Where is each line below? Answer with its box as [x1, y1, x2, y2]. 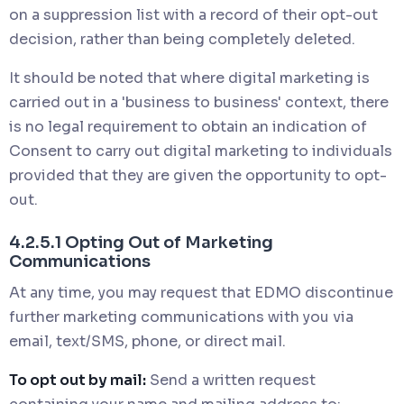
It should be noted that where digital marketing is [9, 68, 370, 87]
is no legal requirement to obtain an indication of [9, 116, 367, 136]
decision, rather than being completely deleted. [9, 29, 355, 49]
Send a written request [146, 370, 316, 390]
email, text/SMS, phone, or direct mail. [9, 331, 286, 351]
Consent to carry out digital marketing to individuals [9, 141, 392, 161]
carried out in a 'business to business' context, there [9, 92, 389, 112]
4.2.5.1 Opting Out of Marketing [9, 232, 273, 252]
